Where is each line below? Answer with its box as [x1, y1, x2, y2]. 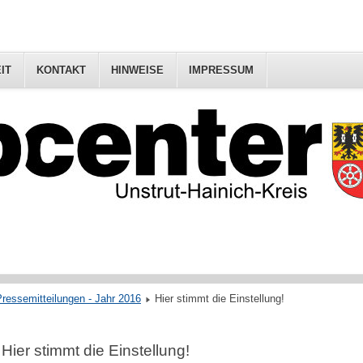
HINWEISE [111, 64, 164, 76]
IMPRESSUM [189, 64, 254, 76]
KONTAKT [36, 64, 86, 76]
